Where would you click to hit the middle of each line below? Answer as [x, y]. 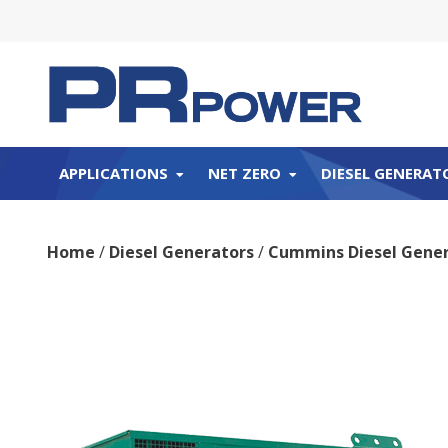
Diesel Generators [181, 252]
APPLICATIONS [113, 173]
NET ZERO [244, 173]
